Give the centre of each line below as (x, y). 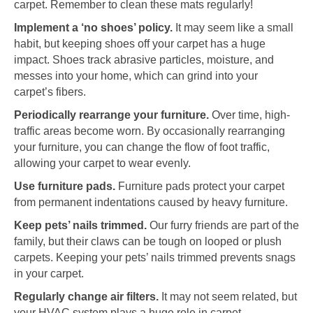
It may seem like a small (233, 28)
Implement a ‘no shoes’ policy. (93, 28)
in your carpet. (49, 274)
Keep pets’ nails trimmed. (80, 226)
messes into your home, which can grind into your (136, 76)
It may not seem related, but (228, 297)
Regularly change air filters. (86, 297)
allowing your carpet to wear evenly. (102, 163)
